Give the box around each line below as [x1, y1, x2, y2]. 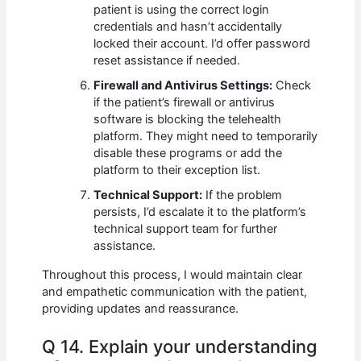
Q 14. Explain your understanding [42, 336, 318, 358]
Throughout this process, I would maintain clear [42, 268, 303, 283]
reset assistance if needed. [93, 53, 241, 68]
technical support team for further [93, 222, 278, 237]
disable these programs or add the [93, 146, 283, 161]
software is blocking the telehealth [93, 112, 282, 127]
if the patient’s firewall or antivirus [93, 95, 276, 110]
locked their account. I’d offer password [93, 36, 311, 52]
